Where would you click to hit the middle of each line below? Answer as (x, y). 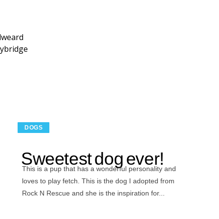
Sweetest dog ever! (93, 159)
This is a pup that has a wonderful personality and (99, 169)
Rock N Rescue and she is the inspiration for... (93, 193)
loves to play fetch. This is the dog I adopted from (98, 181)
